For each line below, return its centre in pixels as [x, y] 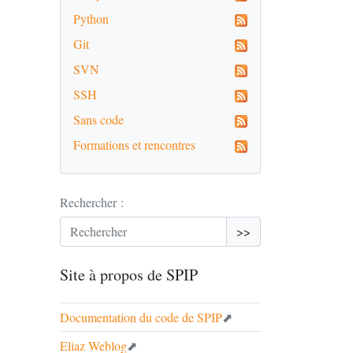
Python [91, 18]
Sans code [98, 119]
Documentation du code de [128, 317]
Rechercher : [92, 202]
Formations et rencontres [134, 144]
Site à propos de [113, 274]
